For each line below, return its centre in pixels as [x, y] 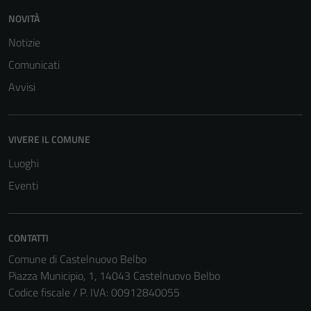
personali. [197, 44]
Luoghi [24, 163]
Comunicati [34, 64]
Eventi [23, 185]
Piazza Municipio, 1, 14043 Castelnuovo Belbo [114, 275]
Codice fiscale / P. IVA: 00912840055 [94, 292]
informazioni [203, 27]
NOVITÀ [24, 18]
